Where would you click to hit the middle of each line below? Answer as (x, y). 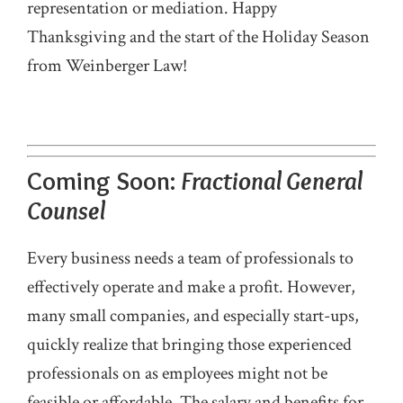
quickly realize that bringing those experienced (189, 345)
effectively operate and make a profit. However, (191, 287)
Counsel (66, 210)
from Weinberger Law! (107, 66)
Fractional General (272, 181)
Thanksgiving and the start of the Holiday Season (198, 37)
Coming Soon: (104, 181)
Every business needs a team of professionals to (190, 258)
